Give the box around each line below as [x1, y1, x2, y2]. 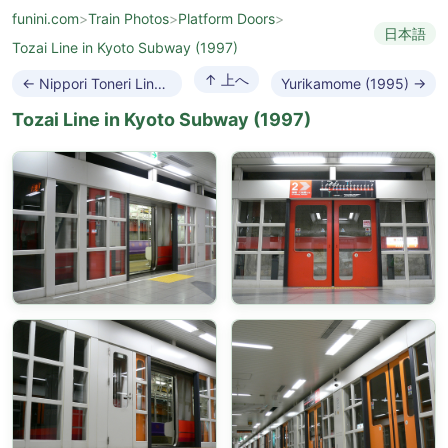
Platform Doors [178, 10, 275, 27]
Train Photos [88, 10, 169, 27]
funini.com [12, 10, 79, 27]
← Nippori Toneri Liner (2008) [154, 74, 166, 92]
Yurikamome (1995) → [281, 74, 426, 92]
